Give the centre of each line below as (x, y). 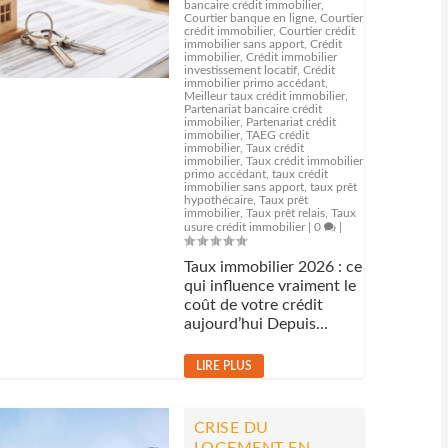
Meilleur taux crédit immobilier (264, 96)
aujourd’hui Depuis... (255, 324)
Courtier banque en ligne (248, 18)
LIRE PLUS (223, 366)
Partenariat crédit (290, 122)
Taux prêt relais (285, 213)
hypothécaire (218, 200)
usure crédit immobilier (244, 227)
